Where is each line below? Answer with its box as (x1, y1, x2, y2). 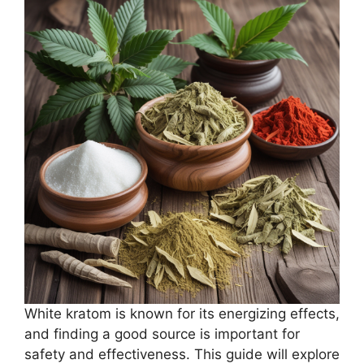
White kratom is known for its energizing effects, (24, 305, 340, 322)
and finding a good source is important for (24, 326, 300, 342)
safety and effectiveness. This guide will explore (24, 346, 340, 362)
